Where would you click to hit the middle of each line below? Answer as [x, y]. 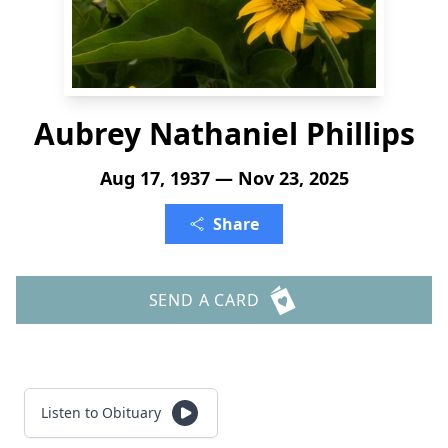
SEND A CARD [204, 300]
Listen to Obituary [101, 412]
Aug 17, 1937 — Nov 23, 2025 [224, 178]
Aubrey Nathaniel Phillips [224, 133]
